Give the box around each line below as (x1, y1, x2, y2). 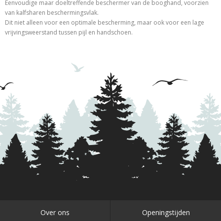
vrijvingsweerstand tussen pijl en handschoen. (5, 28, 134, 37)
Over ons (40, 208, 70, 217)
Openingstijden (142, 208, 190, 217)
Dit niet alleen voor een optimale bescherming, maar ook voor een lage (5, 18, 204, 27)
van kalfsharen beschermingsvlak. (5, 8, 99, 17)
